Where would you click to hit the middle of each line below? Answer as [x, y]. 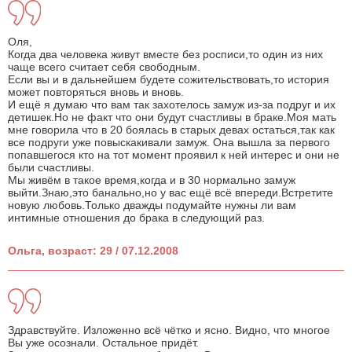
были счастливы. [51, 168]
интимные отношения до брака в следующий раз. [136, 218]
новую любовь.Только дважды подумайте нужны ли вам [152, 205]
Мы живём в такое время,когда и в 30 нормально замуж [152, 180]
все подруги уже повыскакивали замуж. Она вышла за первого [169, 143]
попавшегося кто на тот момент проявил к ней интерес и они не [174, 155]
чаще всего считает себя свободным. [104, 67]
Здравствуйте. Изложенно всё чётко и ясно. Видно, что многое [169, 330]
